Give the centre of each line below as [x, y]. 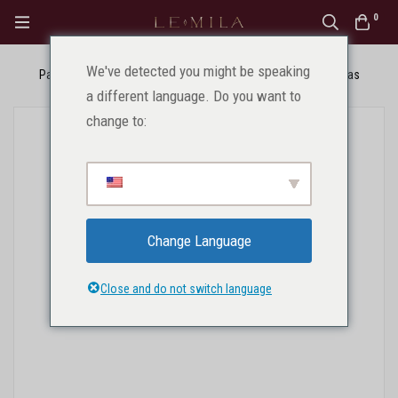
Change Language [199, 241]
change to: [116, 121]
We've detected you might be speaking [198, 71]
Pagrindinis [67, 75]
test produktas [323, 75]
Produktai [143, 75]
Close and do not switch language [186, 289]
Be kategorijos [227, 75]
